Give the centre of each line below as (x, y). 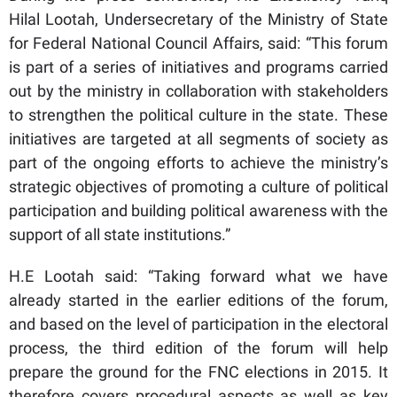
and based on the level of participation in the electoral (198, 323)
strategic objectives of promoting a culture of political (198, 186)
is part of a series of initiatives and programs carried (198, 66)
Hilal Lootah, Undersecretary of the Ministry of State (198, 19)
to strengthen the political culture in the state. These (198, 114)
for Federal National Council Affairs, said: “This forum (198, 43)
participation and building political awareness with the (198, 210)
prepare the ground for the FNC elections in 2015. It (198, 371)
